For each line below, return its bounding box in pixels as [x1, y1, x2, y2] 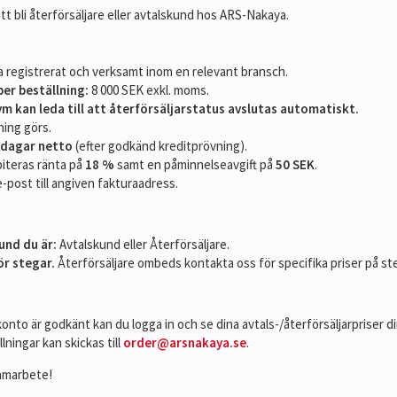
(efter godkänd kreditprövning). [73, 137, 247, 154]
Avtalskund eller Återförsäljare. [57, 236, 230, 253]
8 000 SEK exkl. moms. [89, 82, 209, 98]
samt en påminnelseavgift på [114, 156, 276, 173]
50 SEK [276, 156, 315, 173]
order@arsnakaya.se [123, 334, 246, 351]
